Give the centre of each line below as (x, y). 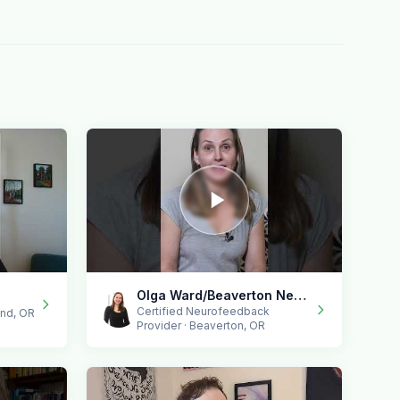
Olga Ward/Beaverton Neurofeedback (300, 295)
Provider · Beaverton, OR (201, 325)
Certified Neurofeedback (203, 311)
